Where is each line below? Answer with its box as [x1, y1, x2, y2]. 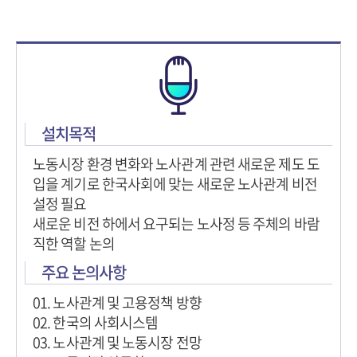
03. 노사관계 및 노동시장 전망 [33, 331, 202, 353]
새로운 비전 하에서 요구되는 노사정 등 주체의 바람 [33, 213, 320, 234]
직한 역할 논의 [33, 233, 115, 254]
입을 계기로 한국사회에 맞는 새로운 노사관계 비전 [33, 173, 317, 194]
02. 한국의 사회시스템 [33, 312, 159, 333]
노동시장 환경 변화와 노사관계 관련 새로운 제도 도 [33, 153, 320, 175]
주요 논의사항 [41, 261, 126, 284]
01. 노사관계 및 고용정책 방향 [33, 292, 202, 313]
